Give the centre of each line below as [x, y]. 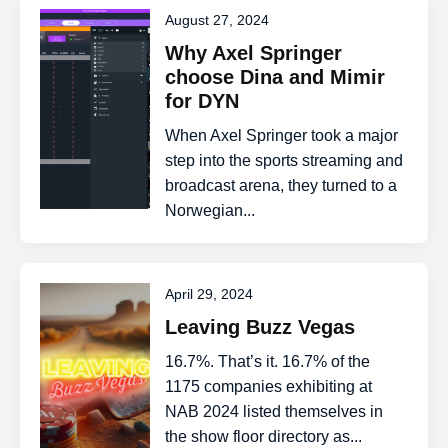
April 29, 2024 [209, 294]
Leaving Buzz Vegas [260, 327]
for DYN [202, 101]
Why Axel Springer [254, 53]
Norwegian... [210, 210]
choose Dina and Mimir [275, 77]
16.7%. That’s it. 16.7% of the [268, 361]
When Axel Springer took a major [282, 135]
